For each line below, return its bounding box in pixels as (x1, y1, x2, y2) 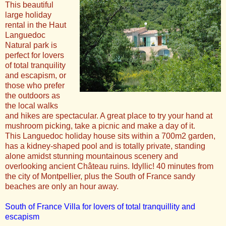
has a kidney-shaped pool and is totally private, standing (5, 142, 205, 151)
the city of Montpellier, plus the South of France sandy (5, 172, 195, 181)
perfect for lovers (5, 51, 64, 60)
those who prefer (5, 81, 65, 90)
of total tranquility (5, 61, 66, 70)
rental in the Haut (5, 21, 66, 30)
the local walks (5, 101, 58, 110)
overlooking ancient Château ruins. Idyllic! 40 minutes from (5, 162, 213, 171)
